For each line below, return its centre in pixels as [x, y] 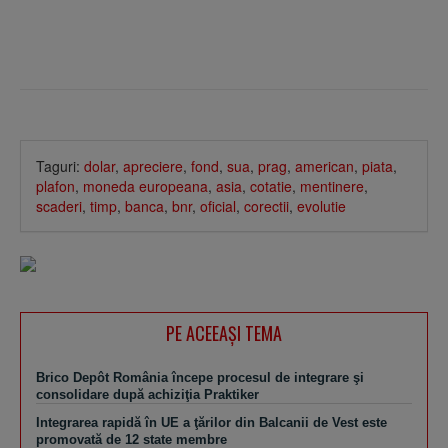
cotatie [271, 185]
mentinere [332, 185]
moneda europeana [145, 185]
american [324, 165]
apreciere [153, 165]
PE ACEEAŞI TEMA [224, 332]
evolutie [321, 205]
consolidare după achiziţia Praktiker [147, 394]
